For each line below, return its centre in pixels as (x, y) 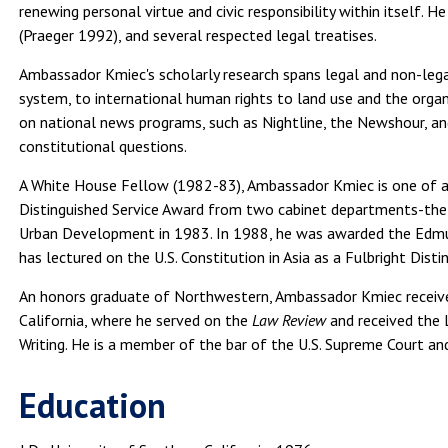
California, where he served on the (136, 319)
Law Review (289, 319)
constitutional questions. (103, 145)
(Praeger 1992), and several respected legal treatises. (198, 34)
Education (93, 404)
